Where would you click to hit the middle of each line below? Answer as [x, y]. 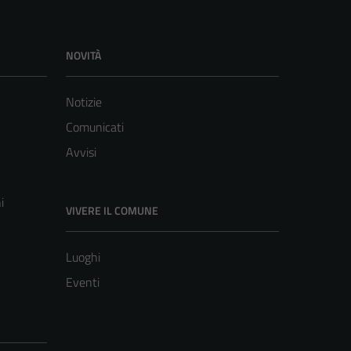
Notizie [84, 102]
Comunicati [95, 127]
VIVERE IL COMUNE [112, 211]
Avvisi [81, 152]
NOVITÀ [83, 56]
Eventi [83, 282]
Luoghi [83, 257]
